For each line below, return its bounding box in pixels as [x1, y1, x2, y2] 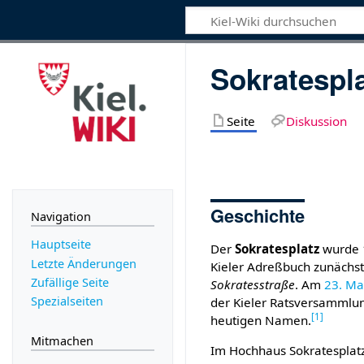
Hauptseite [30, 236, 91, 253]
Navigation [30, 208, 91, 224]
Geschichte [210, 201, 305, 228]
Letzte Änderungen [30, 255, 136, 271]
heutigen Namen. [210, 311, 312, 328]
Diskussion [285, 113, 347, 130]
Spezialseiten [30, 293, 103, 310]
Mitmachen [30, 332, 93, 349]
